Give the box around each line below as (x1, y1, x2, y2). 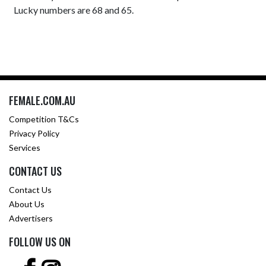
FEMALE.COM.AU (9, 93, 75, 108)
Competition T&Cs (9, 114, 79, 124)
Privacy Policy (9, 128, 59, 138)
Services (9, 142, 40, 153)
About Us (9, 199, 45, 209)
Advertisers (9, 213, 53, 223)
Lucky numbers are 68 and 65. (14, 4, 134, 15)
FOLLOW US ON (9, 234, 71, 249)
